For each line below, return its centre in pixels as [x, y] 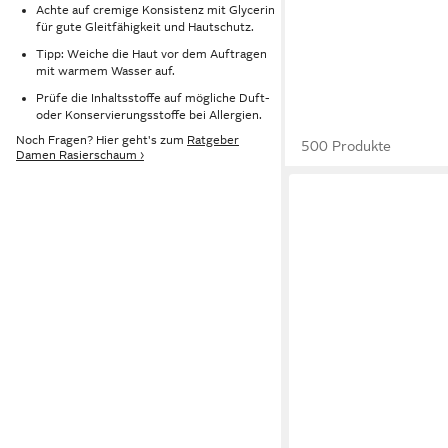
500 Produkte [346, 146]
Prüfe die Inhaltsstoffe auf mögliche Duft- [153, 97]
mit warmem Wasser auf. [105, 70]
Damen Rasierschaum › [80, 155]
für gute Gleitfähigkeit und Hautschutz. [145, 27]
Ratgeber [213, 140]
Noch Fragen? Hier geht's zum [101, 140]
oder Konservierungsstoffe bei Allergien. [149, 114]
